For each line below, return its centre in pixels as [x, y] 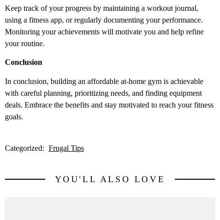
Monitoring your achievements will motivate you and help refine [104, 31]
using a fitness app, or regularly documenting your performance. [104, 20]
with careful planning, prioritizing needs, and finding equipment [103, 93]
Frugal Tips [66, 148]
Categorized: [26, 148]
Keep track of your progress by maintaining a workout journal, [102, 8]
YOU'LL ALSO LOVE [110, 179]
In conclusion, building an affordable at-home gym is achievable [104, 81]
